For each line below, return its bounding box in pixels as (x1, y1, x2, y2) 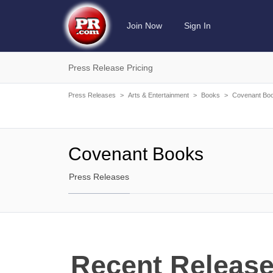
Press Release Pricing (68, 63, 153, 73)
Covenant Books (68, 144, 204, 164)
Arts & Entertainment (128, 91, 189, 99)
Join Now (127, 21, 162, 30)
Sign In (184, 21, 211, 30)
